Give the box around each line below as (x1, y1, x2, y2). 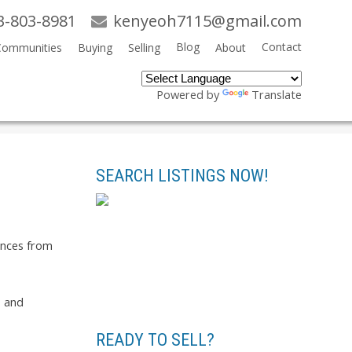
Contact (261, 39, 302, 54)
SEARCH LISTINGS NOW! (96, 166, 269, 185)
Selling (127, 40, 160, 55)
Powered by (156, 86, 222, 103)
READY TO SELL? (96, 329, 214, 350)
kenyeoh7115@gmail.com (112, 10, 302, 31)
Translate (251, 86, 302, 103)
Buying (77, 40, 112, 55)
